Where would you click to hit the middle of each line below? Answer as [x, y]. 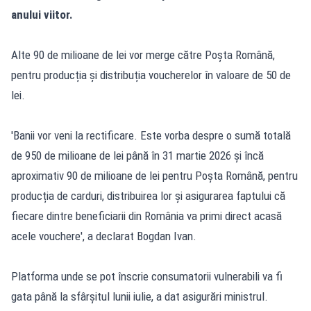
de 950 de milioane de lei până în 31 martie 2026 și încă [137, 155]
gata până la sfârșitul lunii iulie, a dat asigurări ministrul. [140, 296]
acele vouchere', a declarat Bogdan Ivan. [104, 236]
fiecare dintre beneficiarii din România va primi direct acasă [146, 216]
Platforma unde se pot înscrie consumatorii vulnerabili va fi [147, 276]
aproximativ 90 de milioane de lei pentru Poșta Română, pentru [154, 175]
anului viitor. [42, 14]
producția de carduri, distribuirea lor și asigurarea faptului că [148, 195]
